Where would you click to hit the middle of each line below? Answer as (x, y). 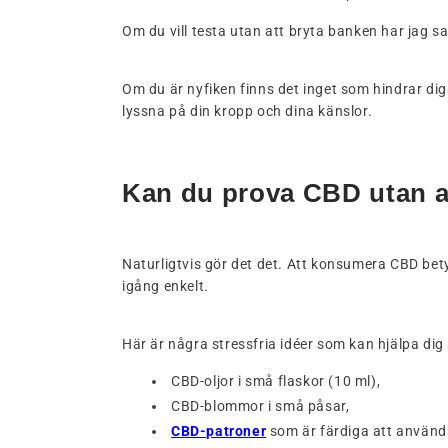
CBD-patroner (219, 431)
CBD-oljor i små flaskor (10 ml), (276, 381)
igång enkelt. (165, 286)
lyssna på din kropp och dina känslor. (247, 111)
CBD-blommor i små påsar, (260, 406)
